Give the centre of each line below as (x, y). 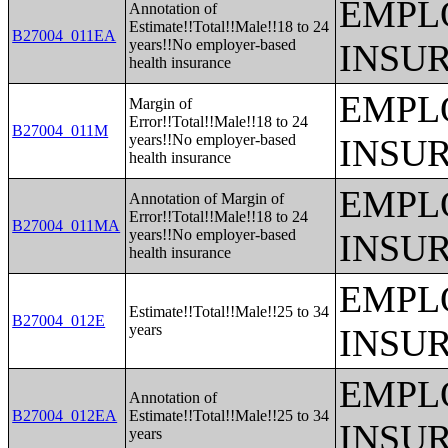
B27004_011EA (64, 35)
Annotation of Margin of (207, 198)
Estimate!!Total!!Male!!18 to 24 (229, 26)
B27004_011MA (66, 225)
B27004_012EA (65, 415)
